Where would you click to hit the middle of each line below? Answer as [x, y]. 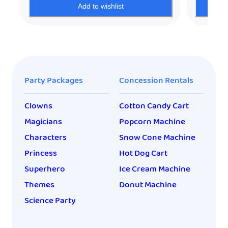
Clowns [38, 106]
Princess [41, 154]
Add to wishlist [101, 6]
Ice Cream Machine [155, 169]
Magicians [43, 122]
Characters [46, 138]
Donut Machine [148, 185]
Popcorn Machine [152, 122]
